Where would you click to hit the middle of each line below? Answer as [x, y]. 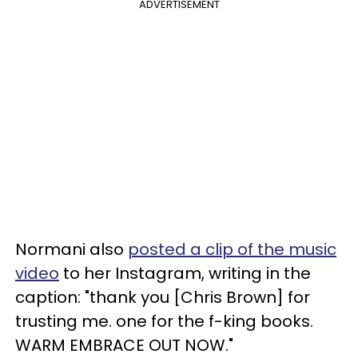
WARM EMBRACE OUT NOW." [124, 345]
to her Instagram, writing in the [185, 273]
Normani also [72, 249]
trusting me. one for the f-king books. [164, 321]
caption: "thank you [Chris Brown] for [163, 297]
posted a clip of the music [232, 249]
